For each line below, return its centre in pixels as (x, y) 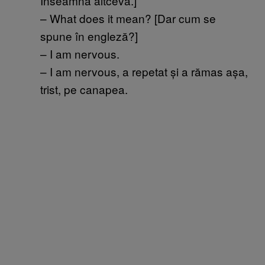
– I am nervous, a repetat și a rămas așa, (144, 71)
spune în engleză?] (89, 35)
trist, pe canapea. (84, 89)
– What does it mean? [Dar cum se (128, 18)
